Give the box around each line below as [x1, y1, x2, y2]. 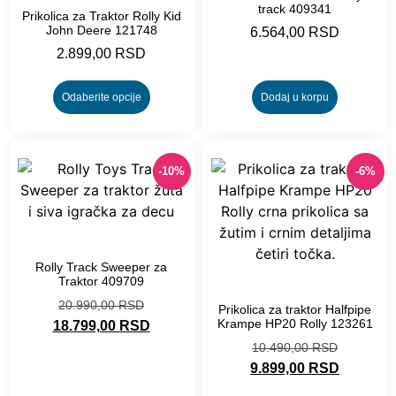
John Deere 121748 [45, 23, 157, 38]
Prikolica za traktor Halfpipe [218, 302, 371, 317]
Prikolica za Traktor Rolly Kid [21, 9, 181, 24]
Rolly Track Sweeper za [35, 260, 167, 275]
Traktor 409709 [58, 274, 144, 289]
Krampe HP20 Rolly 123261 [217, 316, 373, 331]
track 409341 [258, 2, 331, 17]
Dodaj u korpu [261, 91, 329, 104]
